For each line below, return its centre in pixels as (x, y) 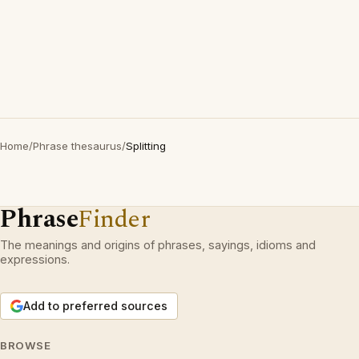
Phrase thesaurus (77, 146)
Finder (114, 219)
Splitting (146, 146)
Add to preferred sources (95, 306)
